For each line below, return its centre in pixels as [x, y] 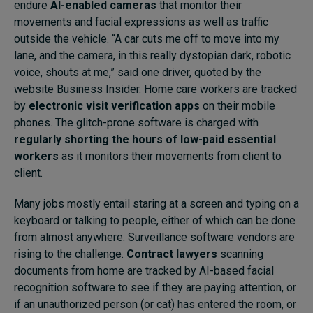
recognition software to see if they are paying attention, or [155, 287]
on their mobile [238, 105]
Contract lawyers [172, 254]
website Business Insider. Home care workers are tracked [155, 89]
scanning [240, 254]
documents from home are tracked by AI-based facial [144, 270]
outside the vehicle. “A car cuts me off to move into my [147, 38]
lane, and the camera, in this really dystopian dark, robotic [152, 55]
